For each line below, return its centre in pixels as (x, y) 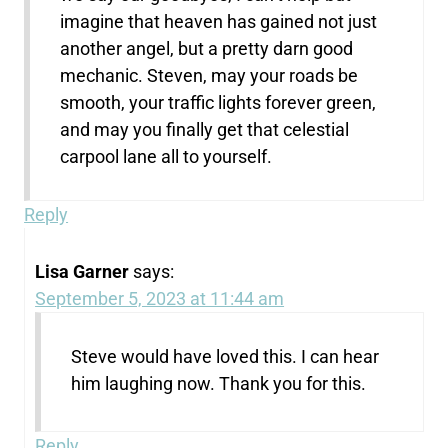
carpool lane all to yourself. (166, 156)
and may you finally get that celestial (205, 129)
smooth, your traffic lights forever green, (218, 102)
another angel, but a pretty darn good (207, 48)
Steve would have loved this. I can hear (225, 356)
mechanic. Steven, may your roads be (209, 75)
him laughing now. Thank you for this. (219, 383)
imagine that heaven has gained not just (219, 21)
